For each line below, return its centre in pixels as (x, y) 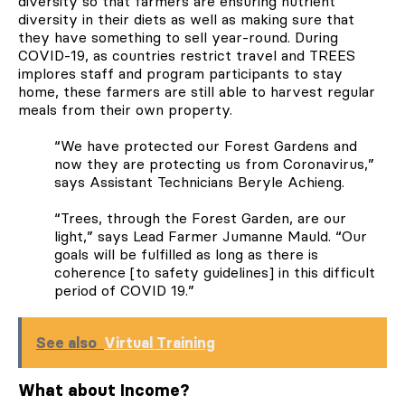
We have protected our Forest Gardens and (209, 146)
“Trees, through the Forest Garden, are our (200, 218)
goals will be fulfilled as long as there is (186, 254)
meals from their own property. (125, 110)
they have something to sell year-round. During (178, 38)
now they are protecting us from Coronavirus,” (214, 164)
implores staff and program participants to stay (180, 74)
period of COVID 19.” (124, 291)
